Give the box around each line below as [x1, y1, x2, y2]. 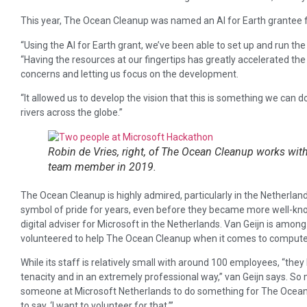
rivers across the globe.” [21, 107, 123, 119]
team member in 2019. [48, 160, 156, 173]
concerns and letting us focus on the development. [21, 68, 238, 79]
